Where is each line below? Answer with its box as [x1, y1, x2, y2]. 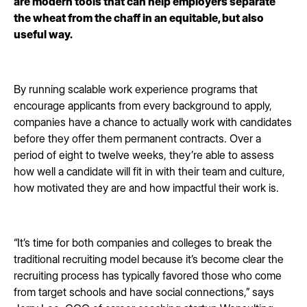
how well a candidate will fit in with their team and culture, [14, 164, 285, 178]
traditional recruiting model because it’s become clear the [14, 251, 284, 266]
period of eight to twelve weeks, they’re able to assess [14, 147, 274, 162]
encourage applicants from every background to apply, [14, 98, 272, 112]
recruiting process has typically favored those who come [14, 268, 282, 282]
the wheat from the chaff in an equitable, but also [14, 10, 264, 25]
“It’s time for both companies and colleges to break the [14, 235, 272, 249]
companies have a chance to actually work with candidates [14, 114, 292, 129]
